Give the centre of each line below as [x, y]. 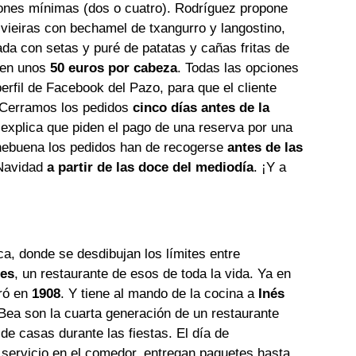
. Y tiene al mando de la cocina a [158, 294]
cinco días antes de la [199, 108]
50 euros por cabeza [114, 68]
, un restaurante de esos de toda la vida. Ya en [153, 274]
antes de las [265, 148]
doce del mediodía [196, 168]
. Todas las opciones [238, 68]
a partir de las [91, 168]
